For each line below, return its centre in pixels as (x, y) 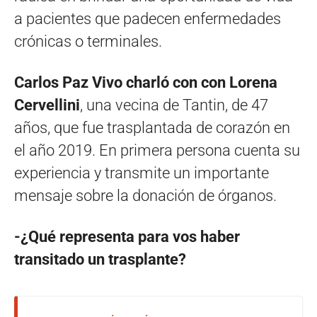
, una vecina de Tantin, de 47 (174, 105)
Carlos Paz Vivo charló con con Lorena (146, 83)
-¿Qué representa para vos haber (127, 237)
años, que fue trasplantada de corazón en (152, 128)
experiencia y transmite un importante (142, 173)
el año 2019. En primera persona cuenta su (157, 151)
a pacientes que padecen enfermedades (148, 19)
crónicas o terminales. (88, 42)
